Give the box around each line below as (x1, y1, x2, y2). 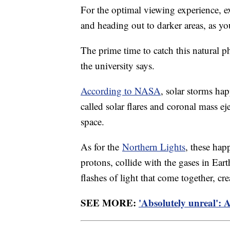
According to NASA (81, 84, 161, 97)
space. (81, 114, 104, 128)
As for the (81, 140, 122, 153)
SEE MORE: (81, 195, 139, 209)
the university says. (81, 59, 155, 72)
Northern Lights (122, 140, 185, 153)
